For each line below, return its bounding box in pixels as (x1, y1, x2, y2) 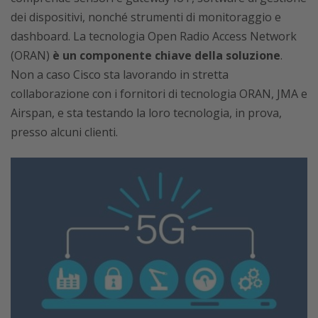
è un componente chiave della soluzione (53, 48, 280, 64)
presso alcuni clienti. (11, 124, 118, 141)
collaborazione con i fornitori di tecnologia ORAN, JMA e (11, 86, 307, 102)
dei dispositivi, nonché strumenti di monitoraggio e (11, 9, 281, 26)
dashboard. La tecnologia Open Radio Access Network (11, 28, 297, 45)
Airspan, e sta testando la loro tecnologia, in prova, (11, 105, 282, 121)
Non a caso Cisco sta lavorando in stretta (11, 67, 229, 83)
